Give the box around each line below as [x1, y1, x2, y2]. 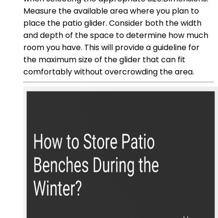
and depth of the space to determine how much [23, 29, 208, 41]
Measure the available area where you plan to [23, 5, 199, 17]
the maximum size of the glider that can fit [23, 54, 185, 65]
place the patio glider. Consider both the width [23, 17, 201, 29]
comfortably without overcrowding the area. [23, 66, 194, 77]
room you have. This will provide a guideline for [23, 41, 200, 53]
